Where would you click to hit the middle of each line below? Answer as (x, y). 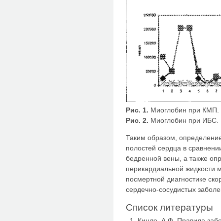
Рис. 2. (137, 120)
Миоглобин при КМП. (184, 110)
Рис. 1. (137, 110)
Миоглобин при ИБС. (184, 120)
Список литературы (169, 207)
